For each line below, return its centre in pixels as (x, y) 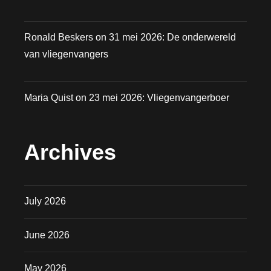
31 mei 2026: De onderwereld (172, 38)
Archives (70, 152)
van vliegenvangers (66, 54)
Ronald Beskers (59, 38)
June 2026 (47, 235)
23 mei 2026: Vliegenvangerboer (159, 97)
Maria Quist (49, 97)
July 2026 (45, 201)
